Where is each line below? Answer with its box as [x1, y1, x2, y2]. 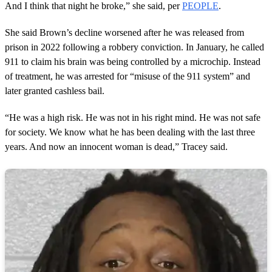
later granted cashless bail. [5, 86, 104, 97]
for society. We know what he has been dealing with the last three [5, 127, 255, 138]
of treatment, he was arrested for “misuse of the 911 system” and [5, 71, 250, 82]
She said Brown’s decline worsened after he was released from [5, 27, 244, 38]
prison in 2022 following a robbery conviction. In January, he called [5, 42, 264, 53]
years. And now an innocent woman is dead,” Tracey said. [5, 141, 228, 152]
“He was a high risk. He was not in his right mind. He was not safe [5, 112, 260, 123]
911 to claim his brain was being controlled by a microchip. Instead [5, 56, 260, 67]
